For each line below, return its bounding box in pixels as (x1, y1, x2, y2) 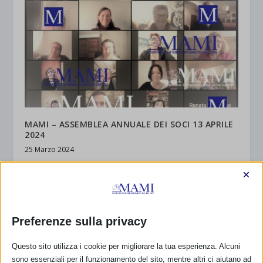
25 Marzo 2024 (25, 144, 75, 154)
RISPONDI (13, 199, 75, 215)
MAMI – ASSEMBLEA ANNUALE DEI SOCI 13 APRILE (25, 118, 234, 130)
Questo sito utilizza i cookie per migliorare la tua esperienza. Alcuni (12, 242, 240, 251)
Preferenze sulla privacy (12, 215, 147, 228)
